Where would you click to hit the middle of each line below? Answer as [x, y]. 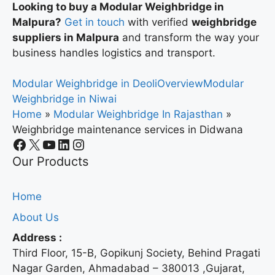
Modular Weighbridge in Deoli [85, 84]
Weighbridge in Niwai [64, 99]
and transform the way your [189, 37]
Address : [37, 238]
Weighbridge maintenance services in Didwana [128, 130]
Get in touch [95, 22]
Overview [180, 84]
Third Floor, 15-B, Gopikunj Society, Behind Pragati [136, 253]
